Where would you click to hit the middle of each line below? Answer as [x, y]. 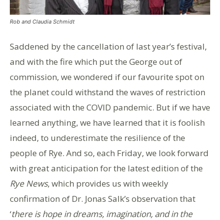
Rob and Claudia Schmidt [42, 22]
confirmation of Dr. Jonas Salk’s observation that [103, 199]
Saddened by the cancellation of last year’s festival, [108, 47]
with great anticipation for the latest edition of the [106, 168]
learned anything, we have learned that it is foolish [107, 123]
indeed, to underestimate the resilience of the [97, 138]
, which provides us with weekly [108, 184]
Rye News [29, 184]
